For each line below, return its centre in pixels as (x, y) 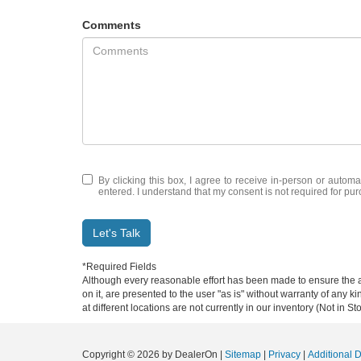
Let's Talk (116, 232)
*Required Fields (119, 266)
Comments (112, 25)
